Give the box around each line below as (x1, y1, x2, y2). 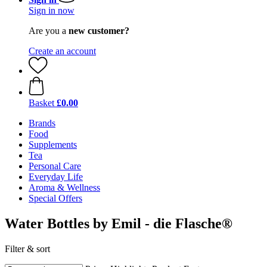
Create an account (29, 46, 96, 56)
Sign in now (29, 5, 74, 15)
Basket (29, 98, 54, 108)
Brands (29, 118, 55, 128)
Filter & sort (5, 243, 50, 254)
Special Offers (29, 193, 82, 203)
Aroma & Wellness (29, 182, 100, 193)
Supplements (29, 139, 77, 150)
